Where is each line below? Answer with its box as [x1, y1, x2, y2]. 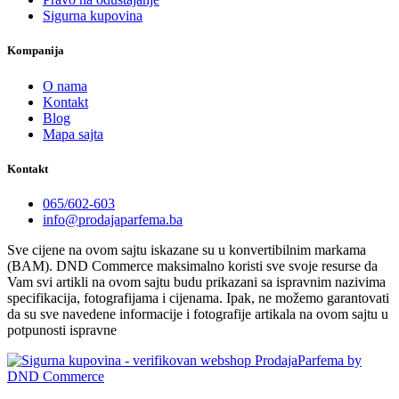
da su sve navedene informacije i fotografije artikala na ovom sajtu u [7, 305, 388, 322]
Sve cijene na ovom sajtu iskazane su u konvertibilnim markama [7, 241, 366, 257]
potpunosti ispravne [7, 322, 117, 338]
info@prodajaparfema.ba [43, 211, 183, 227]
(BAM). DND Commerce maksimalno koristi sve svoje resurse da [7, 257, 378, 273]
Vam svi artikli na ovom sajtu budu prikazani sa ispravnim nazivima [7, 273, 386, 289]
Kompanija [7, 44, 64, 58]
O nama [43, 77, 87, 94]
